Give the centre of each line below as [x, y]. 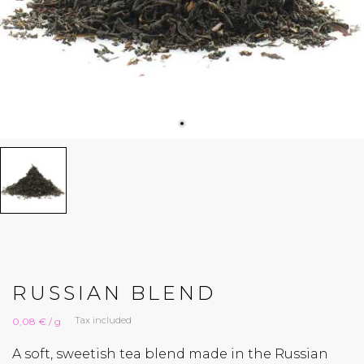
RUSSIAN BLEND [114, 293]
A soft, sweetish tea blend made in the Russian [170, 354]
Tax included [103, 320]
